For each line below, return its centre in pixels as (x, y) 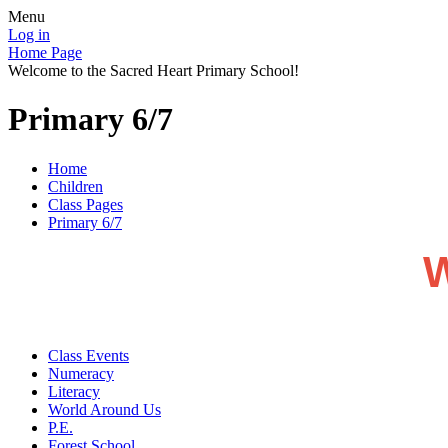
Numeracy (81, 373)
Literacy (74, 391)
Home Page (45, 52)
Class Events (88, 355)
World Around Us (104, 409)
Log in (29, 34)
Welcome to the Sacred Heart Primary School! (153, 70)
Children (75, 186)
